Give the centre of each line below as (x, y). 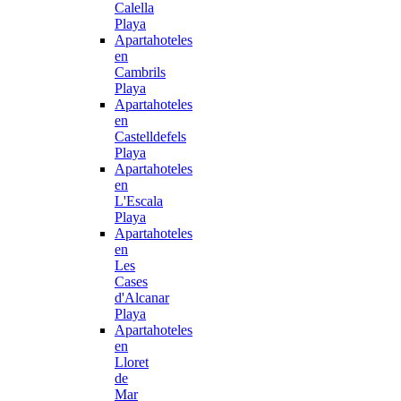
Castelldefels (150, 137)
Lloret (132, 362)
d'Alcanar (142, 298)
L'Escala (139, 201)
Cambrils (140, 72)
